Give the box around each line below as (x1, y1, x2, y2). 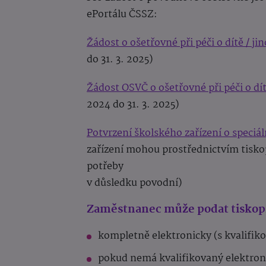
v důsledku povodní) (87, 175, 182, 191)
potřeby (87, 158, 123, 175)
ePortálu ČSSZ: (87, 6, 157, 23)
